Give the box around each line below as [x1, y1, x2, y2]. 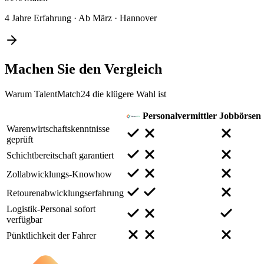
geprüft [6, 134, 33, 144]
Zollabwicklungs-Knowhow [6, 169, 112, 179]
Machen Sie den [5, 61, 104, 77]
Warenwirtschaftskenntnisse [6, 123, 110, 134]
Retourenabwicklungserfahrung [6, 187, 124, 198]
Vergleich [104, 61, 162, 77]
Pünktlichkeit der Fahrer [6, 230, 96, 240]
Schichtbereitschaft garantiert [6, 150, 114, 160]
